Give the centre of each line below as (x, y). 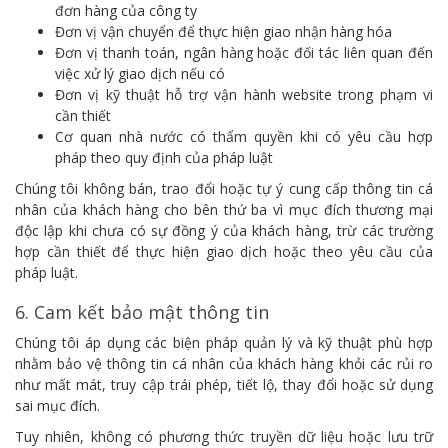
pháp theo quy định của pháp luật (164, 157)
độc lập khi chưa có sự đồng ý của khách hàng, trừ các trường (224, 230)
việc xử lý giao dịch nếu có (140, 73)
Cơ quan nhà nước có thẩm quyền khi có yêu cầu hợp (244, 136)
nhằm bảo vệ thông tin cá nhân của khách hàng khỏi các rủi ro (224, 363)
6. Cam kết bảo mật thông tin (142, 312)
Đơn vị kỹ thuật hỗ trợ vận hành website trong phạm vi (244, 94)
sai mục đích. (57, 405)
